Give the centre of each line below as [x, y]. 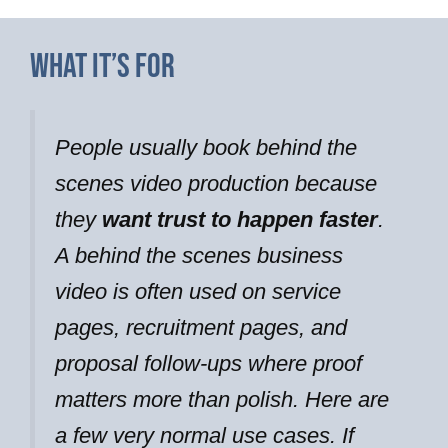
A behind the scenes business [199, 255]
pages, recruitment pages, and [201, 327]
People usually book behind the [206, 147]
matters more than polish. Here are [222, 399]
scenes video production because [216, 183]
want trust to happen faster [240, 219]
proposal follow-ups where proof [208, 363]
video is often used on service [198, 291]
